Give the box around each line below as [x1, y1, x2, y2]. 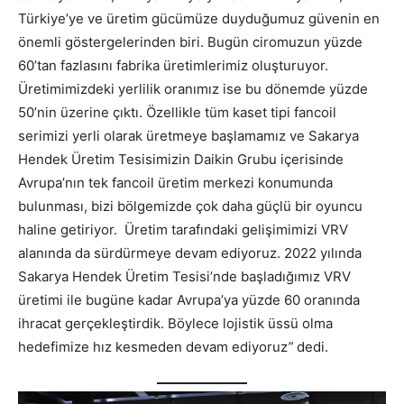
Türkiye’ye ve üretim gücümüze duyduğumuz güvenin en [18, 10, 380, 28]
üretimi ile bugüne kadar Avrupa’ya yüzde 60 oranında [18, 291, 360, 309]
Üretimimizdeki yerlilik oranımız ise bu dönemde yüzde [18, 80, 368, 98]
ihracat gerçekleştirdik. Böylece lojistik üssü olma [18, 315, 333, 333]
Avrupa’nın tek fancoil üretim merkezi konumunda [18, 174, 333, 192]
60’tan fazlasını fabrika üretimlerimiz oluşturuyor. [18, 57, 328, 75]
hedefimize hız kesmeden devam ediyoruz [18, 338, 288, 356]
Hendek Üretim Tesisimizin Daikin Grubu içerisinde [18, 151, 344, 169]
